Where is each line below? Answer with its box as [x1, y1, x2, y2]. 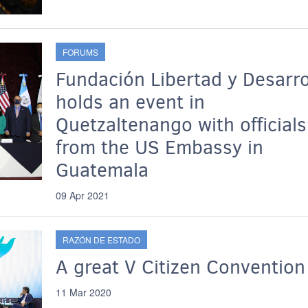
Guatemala [55, 157, 148, 183]
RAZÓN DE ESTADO [62, 234, 140, 245]
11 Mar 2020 [55, 285, 111, 299]
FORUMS [62, 46, 98, 58]
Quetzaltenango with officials [55, 112, 307, 137]
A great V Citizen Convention [55, 254, 305, 280]
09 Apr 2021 [55, 188, 109, 202]
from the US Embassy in [55, 135, 263, 160]
